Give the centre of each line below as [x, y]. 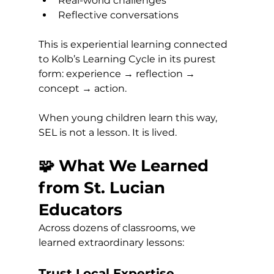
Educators [80, 209]
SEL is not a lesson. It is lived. [107, 132]
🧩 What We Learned [125, 165]
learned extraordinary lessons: [111, 242]
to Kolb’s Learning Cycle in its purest [128, 59]
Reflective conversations [118, 15]
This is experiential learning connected [134, 44]
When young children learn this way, [129, 117]
